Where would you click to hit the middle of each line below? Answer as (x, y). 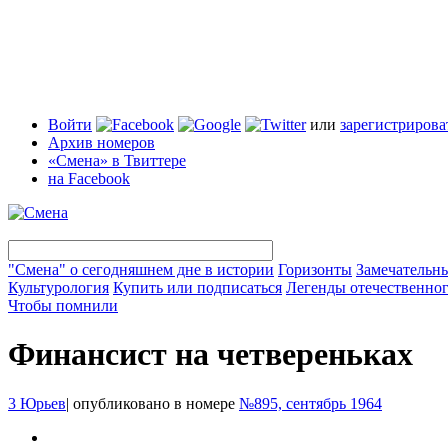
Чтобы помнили (63, 305)
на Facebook (89, 178)
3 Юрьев (37, 403)
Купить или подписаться (197, 287)
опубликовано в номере (154, 403)
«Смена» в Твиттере (117, 160)
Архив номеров (101, 142)
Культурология (58, 287)
